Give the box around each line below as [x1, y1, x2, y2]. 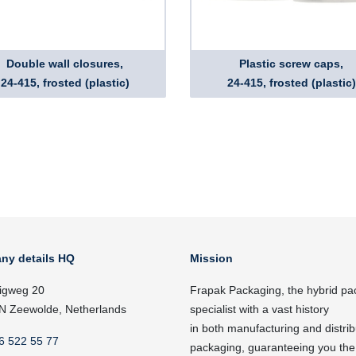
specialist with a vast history [190, 303, 329, 315]
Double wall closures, [6, 57, 123, 70]
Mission [190, 252, 233, 265]
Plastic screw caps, [239, 57, 343, 70]
